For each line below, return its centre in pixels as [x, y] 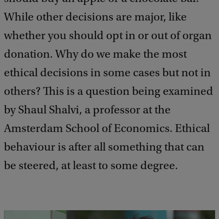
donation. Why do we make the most [95, 54]
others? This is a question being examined [109, 91]
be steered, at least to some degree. [91, 165]
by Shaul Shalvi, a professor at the [87, 110]
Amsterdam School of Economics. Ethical [107, 128]
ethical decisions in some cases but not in [107, 73]
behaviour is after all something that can [104, 147]
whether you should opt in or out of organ [108, 35]
